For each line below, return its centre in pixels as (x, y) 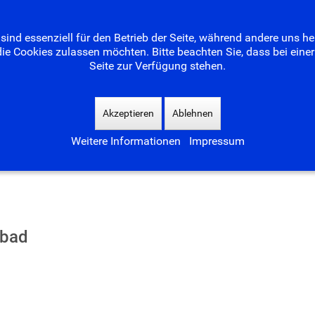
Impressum (217, 141)
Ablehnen (192, 113)
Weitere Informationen (126, 141)
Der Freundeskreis (111, 22)
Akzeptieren (128, 113)
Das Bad (199, 22)
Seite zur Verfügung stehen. (157, 66)
